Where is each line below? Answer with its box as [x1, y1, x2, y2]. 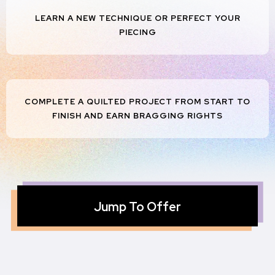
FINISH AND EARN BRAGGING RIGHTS [52, 110, 223, 121]
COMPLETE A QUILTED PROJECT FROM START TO [25, 96, 250, 107]
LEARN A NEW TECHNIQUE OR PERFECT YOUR [34, 12, 241, 23]
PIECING [118, 26, 157, 37]
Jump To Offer [94, 198, 181, 215]
